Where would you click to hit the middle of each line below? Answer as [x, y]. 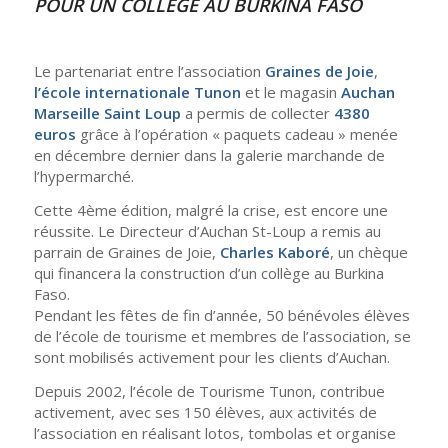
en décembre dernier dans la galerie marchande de [209, 155]
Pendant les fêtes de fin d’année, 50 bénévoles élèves [221, 315]
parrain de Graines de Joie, [126, 252]
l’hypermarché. [83, 176]
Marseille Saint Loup [107, 113]
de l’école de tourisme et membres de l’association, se [222, 336]
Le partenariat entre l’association [149, 71]
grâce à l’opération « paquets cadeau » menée [236, 134]
